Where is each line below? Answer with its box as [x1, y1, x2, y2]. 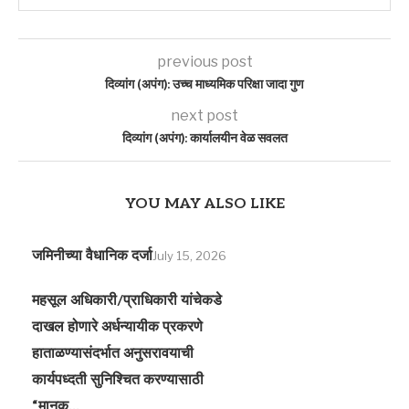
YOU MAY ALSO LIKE [124, 194, 285, 213]
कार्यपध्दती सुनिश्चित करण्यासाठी [32, 371, 204, 389]
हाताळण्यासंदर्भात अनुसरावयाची [32, 344, 194, 362]
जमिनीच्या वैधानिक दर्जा [32, 246, 152, 265]
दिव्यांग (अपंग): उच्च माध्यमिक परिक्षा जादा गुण [105, 76, 304, 92]
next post [171, 106, 238, 124]
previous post [156, 52, 253, 70]
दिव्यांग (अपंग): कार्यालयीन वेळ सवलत [121, 130, 288, 146]
